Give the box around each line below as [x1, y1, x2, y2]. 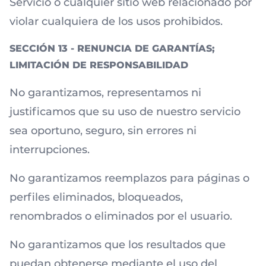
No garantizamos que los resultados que [9, 238, 226, 251]
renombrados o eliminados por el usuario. [9, 210, 232, 223]
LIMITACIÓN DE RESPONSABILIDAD [9, 59, 188, 71]
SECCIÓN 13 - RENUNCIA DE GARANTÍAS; [9, 43, 215, 54]
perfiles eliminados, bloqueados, [9, 191, 183, 204]
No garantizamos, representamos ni [9, 86, 201, 99]
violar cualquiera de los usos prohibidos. [9, 15, 223, 28]
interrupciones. [9, 143, 90, 156]
